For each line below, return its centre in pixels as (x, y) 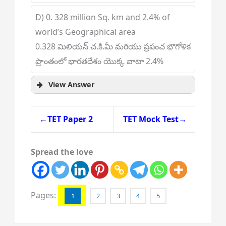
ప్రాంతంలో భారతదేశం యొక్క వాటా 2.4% (99, 61)
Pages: (44, 195)
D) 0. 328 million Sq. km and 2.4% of (102, 17)
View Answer (71, 84)
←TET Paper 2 (66, 119)
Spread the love (62, 152)
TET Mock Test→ (155, 119)
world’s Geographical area (85, 32)
